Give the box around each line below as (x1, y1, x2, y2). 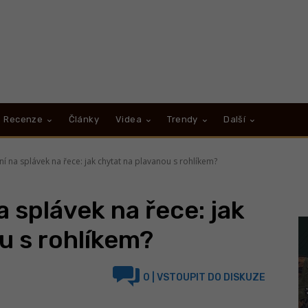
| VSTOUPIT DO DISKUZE (150, 271, 265, 283)
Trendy (167, 114, 198, 125)
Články (68, 114, 100, 125)
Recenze (3, 114, 43, 125)
